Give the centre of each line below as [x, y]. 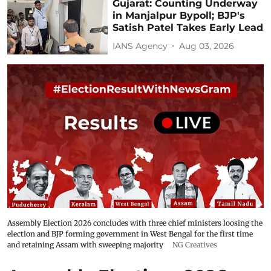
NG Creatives [195, 245]
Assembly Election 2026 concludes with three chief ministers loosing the [135, 223]
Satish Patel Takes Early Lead [188, 28]
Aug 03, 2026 [207, 46]
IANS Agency [140, 46]
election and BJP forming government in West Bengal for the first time [130, 234]
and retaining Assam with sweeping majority [86, 245]
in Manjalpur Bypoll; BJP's [179, 16]
